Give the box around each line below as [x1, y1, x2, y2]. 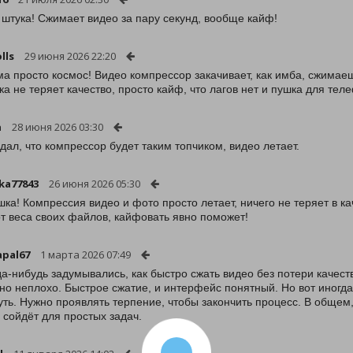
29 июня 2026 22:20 [24, 49, 116, 63]
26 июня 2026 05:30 [49, 176, 140, 191]
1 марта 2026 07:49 [40, 247, 131, 262]
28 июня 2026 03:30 [12, 120, 103, 134]
